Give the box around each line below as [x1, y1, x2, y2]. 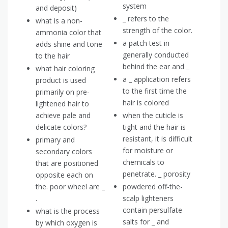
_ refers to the [123, 14, 169, 24]
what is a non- [36, 16, 82, 26]
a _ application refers [123, 74, 191, 84]
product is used [36, 75, 86, 85]
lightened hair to [36, 99, 89, 109]
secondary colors [36, 147, 92, 157]
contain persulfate [123, 205, 182, 215]
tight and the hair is [123, 122, 186, 132]
